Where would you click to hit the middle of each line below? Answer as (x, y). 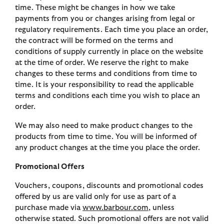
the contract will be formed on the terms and (94, 41)
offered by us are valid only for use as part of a (95, 197)
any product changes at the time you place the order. (107, 148)
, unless (161, 208)
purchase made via (49, 208)
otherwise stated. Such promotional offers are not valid (112, 219)
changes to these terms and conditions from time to (106, 74)
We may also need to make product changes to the (104, 126)
